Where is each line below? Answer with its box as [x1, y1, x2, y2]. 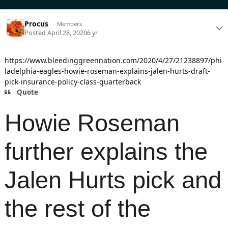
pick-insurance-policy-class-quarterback [5, 76, 141, 87]
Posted [24, 28, 48, 37]
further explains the [5, 138, 208, 165]
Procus [24, 18, 49, 28]
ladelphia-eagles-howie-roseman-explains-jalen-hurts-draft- [5, 66, 210, 76]
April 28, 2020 [47, 28, 88, 37]
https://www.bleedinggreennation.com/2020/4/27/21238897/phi [5, 55, 222, 65]
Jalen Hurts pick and [5, 166, 221, 193]
